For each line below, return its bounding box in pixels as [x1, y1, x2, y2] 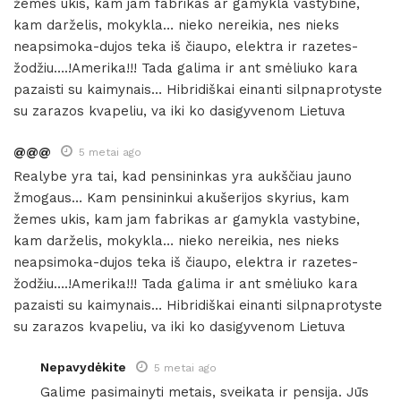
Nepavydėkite [40, 359, 126, 374]
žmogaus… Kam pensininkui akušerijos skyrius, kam [13, 189, 349, 206]
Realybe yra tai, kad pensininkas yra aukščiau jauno [13, 167, 352, 184]
